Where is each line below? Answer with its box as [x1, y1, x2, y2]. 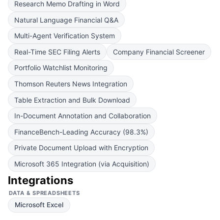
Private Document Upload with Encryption [14, 143, 148, 152]
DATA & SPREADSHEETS [8, 189, 80, 196]
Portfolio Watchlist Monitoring [14, 63, 108, 72]
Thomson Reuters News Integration [14, 79, 127, 88]
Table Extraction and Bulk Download [14, 95, 130, 104]
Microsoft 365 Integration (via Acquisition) [14, 159, 149, 168]
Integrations [8, 173, 73, 187]
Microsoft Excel [14, 201, 63, 209]
